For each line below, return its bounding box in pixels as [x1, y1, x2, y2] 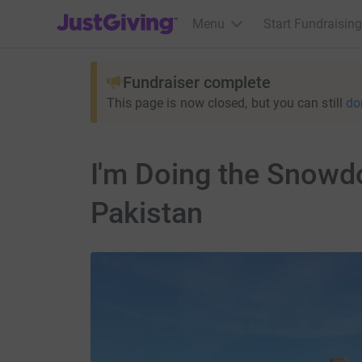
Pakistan [90, 196, 204, 230]
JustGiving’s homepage [56, 6, 189, 21]
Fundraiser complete [122, 73, 271, 92]
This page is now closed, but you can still [106, 95, 343, 111]
